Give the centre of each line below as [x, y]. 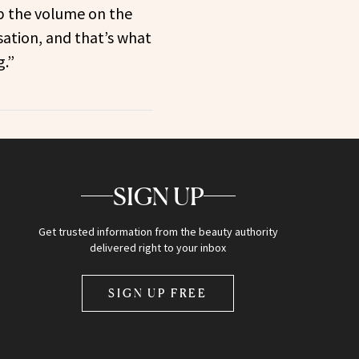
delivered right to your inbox [158, 247]
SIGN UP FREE [158, 292]
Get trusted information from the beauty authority [158, 231]
